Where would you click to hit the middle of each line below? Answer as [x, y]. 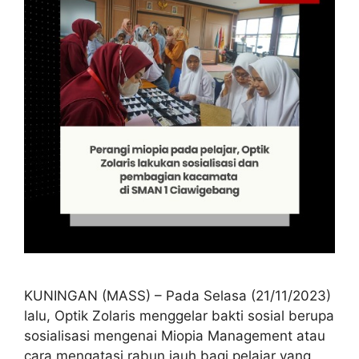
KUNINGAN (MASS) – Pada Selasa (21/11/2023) [177, 296]
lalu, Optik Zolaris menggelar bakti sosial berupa [179, 316]
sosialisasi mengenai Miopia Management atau [175, 336]
